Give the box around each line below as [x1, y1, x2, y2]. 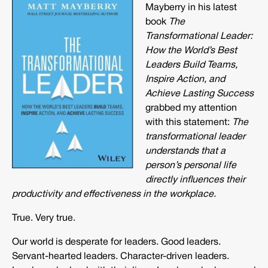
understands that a [145, 147, 226, 156]
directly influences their [145, 176, 245, 184]
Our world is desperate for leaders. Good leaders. [12, 238, 221, 246]
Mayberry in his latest [145, 4, 237, 12]
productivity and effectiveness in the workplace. [12, 190, 216, 199]
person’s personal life [145, 162, 236, 170]
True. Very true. [12, 214, 75, 223]
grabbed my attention [145, 104, 237, 112]
